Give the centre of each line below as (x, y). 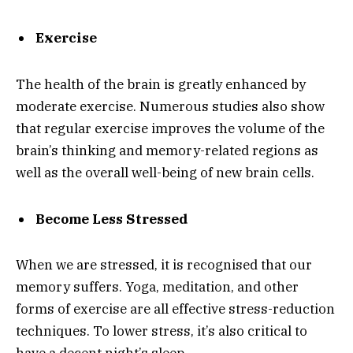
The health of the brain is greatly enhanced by (161, 84)
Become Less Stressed (112, 219)
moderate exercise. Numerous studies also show (170, 106)
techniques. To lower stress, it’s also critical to (162, 331)
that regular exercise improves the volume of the (170, 128)
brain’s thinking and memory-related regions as (167, 150)
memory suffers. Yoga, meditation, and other (157, 287)
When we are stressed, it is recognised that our (164, 265)
